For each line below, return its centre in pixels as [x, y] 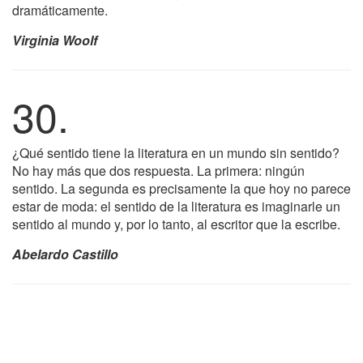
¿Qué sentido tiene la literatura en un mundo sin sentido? [176, 153]
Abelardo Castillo [65, 254]
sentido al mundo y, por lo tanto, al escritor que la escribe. [176, 224]
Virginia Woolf [55, 40]
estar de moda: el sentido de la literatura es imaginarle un [176, 206]
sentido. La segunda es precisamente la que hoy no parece [181, 188]
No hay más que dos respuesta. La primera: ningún [158, 171]
